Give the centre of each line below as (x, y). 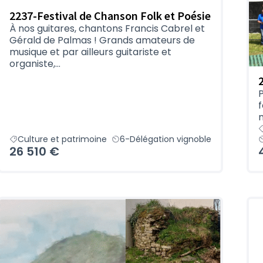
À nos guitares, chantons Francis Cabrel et (107, 29)
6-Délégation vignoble (166, 139)
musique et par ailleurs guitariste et (90, 52)
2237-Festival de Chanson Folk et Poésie (110, 16)
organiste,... (35, 64)
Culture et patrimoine (62, 139)
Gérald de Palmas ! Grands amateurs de (102, 41)
